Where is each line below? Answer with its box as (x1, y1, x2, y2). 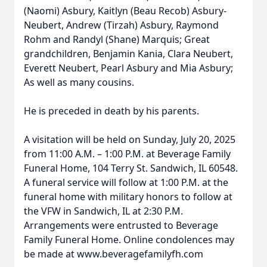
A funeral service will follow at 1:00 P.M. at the (24, 176, 228, 189)
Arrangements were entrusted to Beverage (24, 219, 218, 232)
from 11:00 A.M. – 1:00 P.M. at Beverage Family (24, 147, 231, 160)
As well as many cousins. (24, 76, 134, 89)
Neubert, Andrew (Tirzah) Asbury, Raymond (24, 18, 219, 32)
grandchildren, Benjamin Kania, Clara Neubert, (24, 47, 233, 60)
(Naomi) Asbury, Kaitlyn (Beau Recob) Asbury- (24, 4, 226, 17)
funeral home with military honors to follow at (24, 190, 232, 203)
